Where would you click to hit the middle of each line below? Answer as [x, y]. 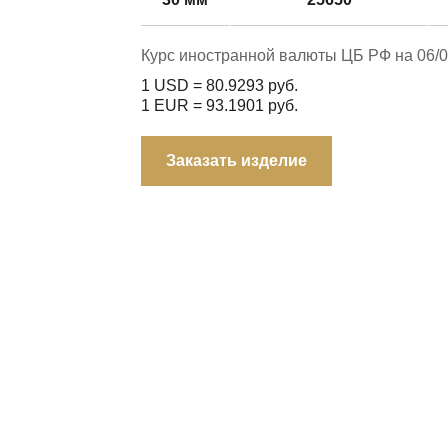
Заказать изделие [236, 160]
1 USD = [173, 85]
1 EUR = [173, 105]
